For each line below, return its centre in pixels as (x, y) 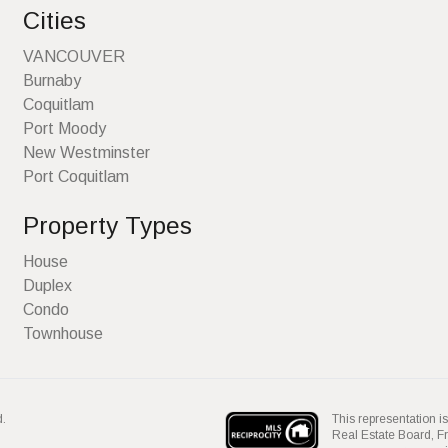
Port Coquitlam (75, 176)
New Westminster (86, 152)
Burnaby (51, 80)
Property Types (107, 225)
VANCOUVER (73, 56)
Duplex (47, 285)
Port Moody (64, 128)
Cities (54, 20)
